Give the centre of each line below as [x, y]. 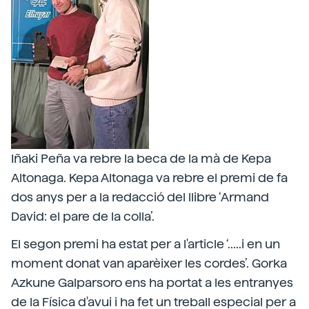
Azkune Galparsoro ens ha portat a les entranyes [152, 282]
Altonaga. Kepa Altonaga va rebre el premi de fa [149, 178]
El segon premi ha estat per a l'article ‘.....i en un [146, 244]
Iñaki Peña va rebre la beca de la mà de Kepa [141, 158]
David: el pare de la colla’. [83, 216]
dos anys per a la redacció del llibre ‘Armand [140, 197]
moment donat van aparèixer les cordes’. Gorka [149, 263]
